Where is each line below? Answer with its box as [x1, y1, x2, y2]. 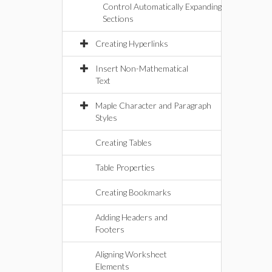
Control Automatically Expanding [103, 1, 222, 12]
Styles [95, 112, 117, 123]
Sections [103, 13, 134, 24]
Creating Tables [95, 137, 152, 148]
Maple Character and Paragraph [95, 100, 211, 110]
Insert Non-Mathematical [95, 63, 188, 73]
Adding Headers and [95, 212, 168, 222]
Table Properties [95, 162, 155, 172]
